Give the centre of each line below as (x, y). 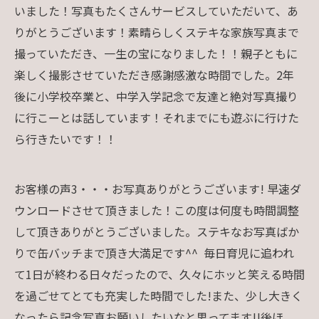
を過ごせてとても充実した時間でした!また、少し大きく (158, 295)
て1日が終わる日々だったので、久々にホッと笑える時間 (159, 274)
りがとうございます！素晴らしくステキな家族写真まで (157, 32)
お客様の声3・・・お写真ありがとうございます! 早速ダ (158, 188)
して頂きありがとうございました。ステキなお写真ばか (157, 231)
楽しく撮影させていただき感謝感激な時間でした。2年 (154, 74)
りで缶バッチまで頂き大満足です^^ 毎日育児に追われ (154, 252)
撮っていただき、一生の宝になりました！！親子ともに (156, 53)
